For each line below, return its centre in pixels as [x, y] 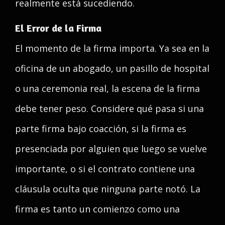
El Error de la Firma [58, 28]
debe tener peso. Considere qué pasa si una [109, 108]
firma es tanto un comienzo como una [97, 209]
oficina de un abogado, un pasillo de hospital [112, 68]
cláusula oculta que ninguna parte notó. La [108, 189]
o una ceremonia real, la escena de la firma [107, 88]
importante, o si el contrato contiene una [105, 169]
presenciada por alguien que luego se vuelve [111, 149]
